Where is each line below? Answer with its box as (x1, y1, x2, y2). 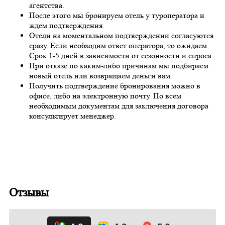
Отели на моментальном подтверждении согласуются (29, 31, 213, 41)
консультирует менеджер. (29, 111, 116, 121)
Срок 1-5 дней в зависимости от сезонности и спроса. (29, 51, 213, 61)
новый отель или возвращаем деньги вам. (29, 71, 172, 81)
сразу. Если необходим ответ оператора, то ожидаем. (29, 41, 209, 51)
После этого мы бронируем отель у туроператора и (29, 11, 204, 21)
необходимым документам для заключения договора (29, 101, 208, 111)
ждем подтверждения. (29, 21, 104, 31)
